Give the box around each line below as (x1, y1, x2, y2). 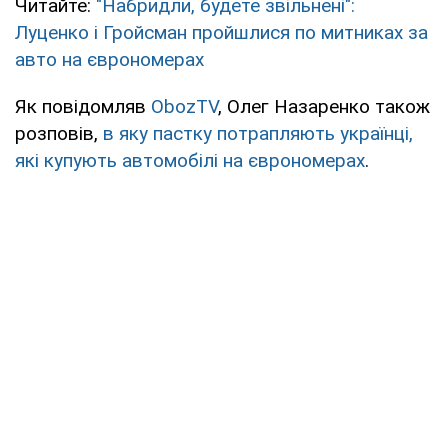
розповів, (15, 121, 103, 145)
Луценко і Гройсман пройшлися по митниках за (15, 20, 428, 44)
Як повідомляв (15, 94, 151, 118)
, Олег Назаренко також (218, 94, 430, 118)
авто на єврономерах (15, 47, 204, 71)
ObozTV (151, 94, 218, 118)
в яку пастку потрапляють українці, (103, 121, 413, 145)
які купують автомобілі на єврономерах (15, 148, 365, 172)
